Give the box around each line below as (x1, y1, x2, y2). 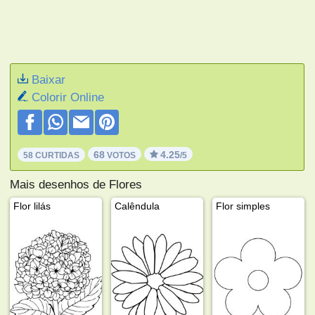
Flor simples (216, 200, 271, 212)
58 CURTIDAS (23, 150, 80, 160)
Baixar (32, 72, 66, 86)
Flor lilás (13, 200, 51, 212)
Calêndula (115, 200, 160, 212)
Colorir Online (32, 90, 105, 104)
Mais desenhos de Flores (10, 177, 143, 191)
